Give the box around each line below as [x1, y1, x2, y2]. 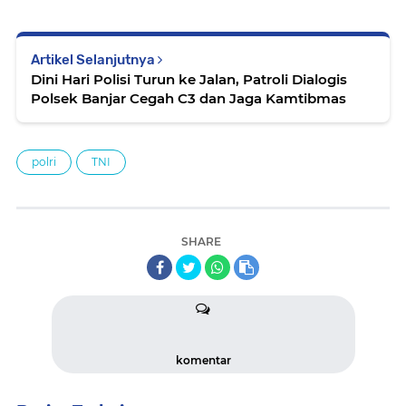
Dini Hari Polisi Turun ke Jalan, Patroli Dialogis [31, 70, 347, 88]
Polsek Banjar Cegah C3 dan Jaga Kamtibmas [31, 89, 346, 107]
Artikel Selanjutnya [31, 51, 158, 68]
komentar [175, 353, 231, 367]
